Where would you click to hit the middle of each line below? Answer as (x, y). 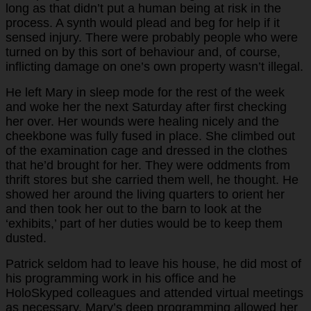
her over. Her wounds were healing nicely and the (142, 121)
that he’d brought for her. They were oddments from (148, 165)
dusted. (26, 238)
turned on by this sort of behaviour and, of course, (143, 52)
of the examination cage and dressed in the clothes (146, 150)
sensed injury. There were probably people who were (152, 37)
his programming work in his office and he (121, 278)
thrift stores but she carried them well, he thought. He (152, 179)
